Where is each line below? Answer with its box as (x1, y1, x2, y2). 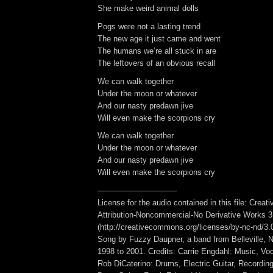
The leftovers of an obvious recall (97, 58, 215, 68)
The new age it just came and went (97, 34, 221, 43)
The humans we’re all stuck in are (97, 46, 216, 55)
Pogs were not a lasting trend (97, 21, 200, 31)
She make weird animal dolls (97, 4, 199, 13)
